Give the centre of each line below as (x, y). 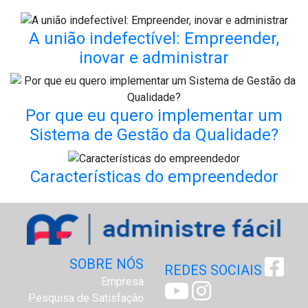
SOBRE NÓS (107, 264)
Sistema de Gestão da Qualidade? (154, 134)
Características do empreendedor (154, 176)
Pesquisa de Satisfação (86, 298)
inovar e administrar (154, 57)
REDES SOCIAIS (213, 270)
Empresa (122, 281)
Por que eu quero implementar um (154, 115)
